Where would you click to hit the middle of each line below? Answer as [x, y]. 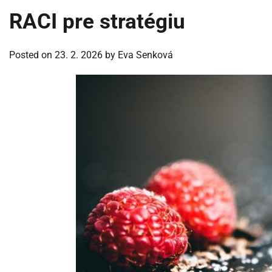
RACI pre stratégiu [97, 21]
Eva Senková [145, 55]
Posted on [32, 55]
